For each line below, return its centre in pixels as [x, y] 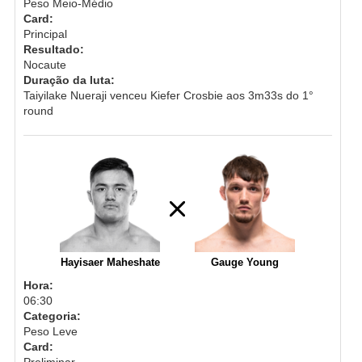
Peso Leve [50, 331]
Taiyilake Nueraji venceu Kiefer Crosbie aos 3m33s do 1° [168, 95]
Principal [45, 34]
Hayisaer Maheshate [110, 262]
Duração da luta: [69, 80]
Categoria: [52, 316]
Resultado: [53, 49]
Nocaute [44, 64]
